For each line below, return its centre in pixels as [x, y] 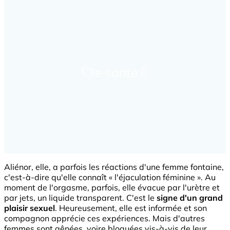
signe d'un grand [190, 197]
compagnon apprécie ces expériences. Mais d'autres [104, 218]
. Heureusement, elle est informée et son [131, 208]
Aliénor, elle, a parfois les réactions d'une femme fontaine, [114, 167]
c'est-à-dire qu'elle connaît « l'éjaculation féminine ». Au [110, 177]
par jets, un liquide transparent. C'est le [80, 197]
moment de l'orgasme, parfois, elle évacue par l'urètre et [112, 187]
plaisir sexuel [30, 208]
